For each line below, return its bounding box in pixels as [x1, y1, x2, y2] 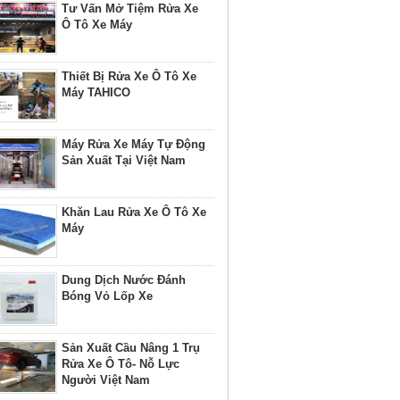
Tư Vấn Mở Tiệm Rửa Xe [62, 2, 198, 15]
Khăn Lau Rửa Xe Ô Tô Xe [62, 205, 206, 219]
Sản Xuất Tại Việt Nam [62, 154, 186, 167]
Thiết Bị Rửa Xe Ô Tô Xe [62, 70, 196, 83]
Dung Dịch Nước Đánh [62, 273, 186, 287]
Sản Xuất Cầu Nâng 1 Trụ [62, 341, 200, 354]
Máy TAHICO [62, 86, 130, 99]
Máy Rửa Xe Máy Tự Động [62, 137, 205, 151]
